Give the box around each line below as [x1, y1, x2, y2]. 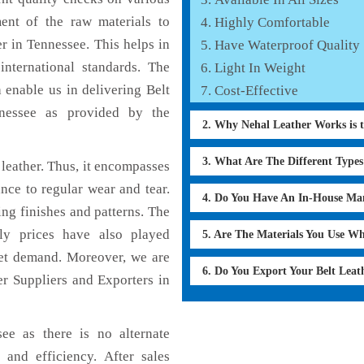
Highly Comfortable [214, 14, 330, 30]
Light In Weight [214, 59, 305, 76]
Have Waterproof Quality [214, 37, 360, 53]
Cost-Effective [214, 82, 298, 98]
